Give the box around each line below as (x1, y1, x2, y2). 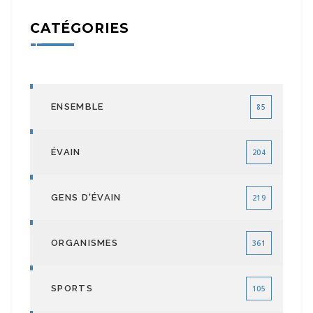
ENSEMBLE (51, 101, 104, 112)
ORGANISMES (51, 238, 118, 249)
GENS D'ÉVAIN (51, 192, 122, 203)
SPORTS (51, 283, 93, 294)
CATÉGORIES (30, 20, 129, 37)
